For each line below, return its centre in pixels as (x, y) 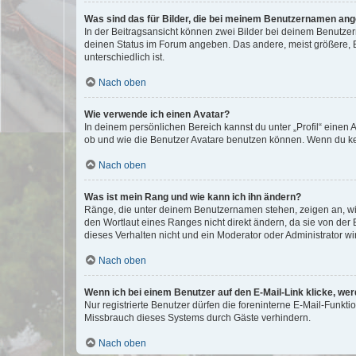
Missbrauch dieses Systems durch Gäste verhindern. (197, 317)
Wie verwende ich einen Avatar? (157, 114)
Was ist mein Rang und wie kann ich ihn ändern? (193, 197)
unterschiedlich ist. (124, 57)
